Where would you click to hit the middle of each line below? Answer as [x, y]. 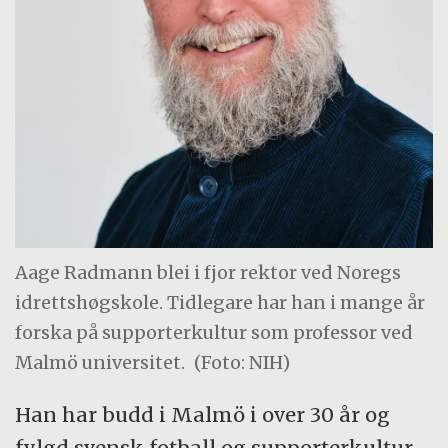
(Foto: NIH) [242, 362]
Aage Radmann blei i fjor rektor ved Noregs [208, 272]
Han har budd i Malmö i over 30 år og [203, 415]
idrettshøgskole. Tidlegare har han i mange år [220, 302]
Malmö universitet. [100, 362]
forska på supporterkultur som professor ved [214, 332]
